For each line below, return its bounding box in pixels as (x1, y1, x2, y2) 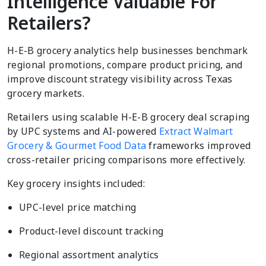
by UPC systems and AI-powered (7, 125, 160, 138)
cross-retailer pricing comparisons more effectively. (7, 153, 246, 167)
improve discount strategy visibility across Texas (7, 72, 233, 86)
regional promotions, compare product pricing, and (7, 58, 243, 72)
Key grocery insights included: (7, 177, 145, 191)
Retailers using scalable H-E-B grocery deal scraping (7, 110, 250, 124)
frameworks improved (146, 139, 251, 153)
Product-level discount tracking (19, 224, 164, 238)
